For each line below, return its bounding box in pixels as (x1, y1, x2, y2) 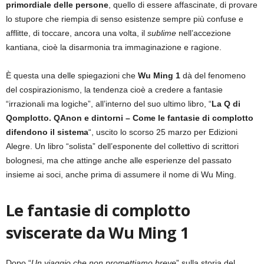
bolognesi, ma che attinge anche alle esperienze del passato (6, 156, 232, 166)
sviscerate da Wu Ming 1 (6, 222, 189, 244)
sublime (147, 28, 176, 38)
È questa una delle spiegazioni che (6, 71, 138, 81)
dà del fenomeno (180, 71, 246, 81)
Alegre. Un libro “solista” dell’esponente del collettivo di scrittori (6, 141, 239, 151)
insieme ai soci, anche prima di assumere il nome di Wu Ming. (6, 170, 236, 180)
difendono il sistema (6, 127, 88, 137)
